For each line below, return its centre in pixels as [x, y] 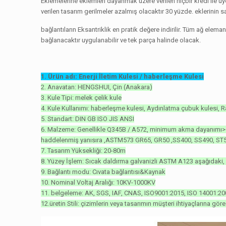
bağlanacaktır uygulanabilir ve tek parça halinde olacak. [121, 40]
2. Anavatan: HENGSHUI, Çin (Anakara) [97, 87]
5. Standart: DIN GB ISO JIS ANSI [88, 119]
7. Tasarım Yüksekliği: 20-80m [83, 151]
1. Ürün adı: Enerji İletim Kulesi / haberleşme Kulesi [123, 76]
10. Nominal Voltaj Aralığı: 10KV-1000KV [98, 182]
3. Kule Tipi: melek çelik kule [81, 98]
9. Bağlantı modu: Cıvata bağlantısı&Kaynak [103, 172]
